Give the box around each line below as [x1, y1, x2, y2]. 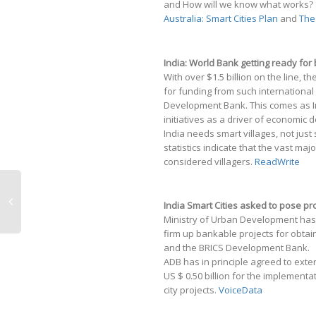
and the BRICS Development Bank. [164, 241, 310, 254]
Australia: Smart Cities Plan [164, 12, 278, 25]
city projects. [164, 283, 219, 296]
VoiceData [219, 283, 262, 296]
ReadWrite [255, 154, 300, 168]
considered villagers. [164, 154, 255, 168]
